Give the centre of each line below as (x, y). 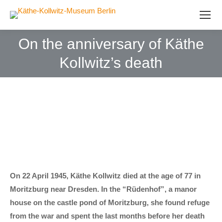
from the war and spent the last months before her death (107, 216)
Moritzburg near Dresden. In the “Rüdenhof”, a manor (103, 189)
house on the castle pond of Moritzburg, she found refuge (110, 202)
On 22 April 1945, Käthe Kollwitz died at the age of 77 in (105, 175)
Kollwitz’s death (111, 63)
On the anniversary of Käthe (111, 44)
